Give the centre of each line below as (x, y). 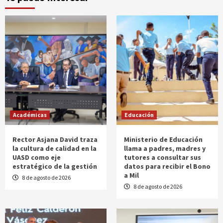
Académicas (30, 114)
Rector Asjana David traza (55, 139)
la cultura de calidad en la (55, 148)
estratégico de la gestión (55, 166)
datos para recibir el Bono (167, 166)
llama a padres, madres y (165, 148)
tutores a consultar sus (163, 157)
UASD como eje (37, 157)
